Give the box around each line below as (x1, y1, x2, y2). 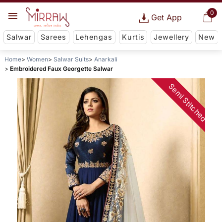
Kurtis (121, 33, 145, 42)
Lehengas (75, 33, 113, 42)
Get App (151, 12, 182, 22)
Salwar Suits (53, 55, 89, 63)
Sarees (41, 33, 67, 42)
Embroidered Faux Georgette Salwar (9, 65, 113, 73)
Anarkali (94, 55, 117, 63)
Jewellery (153, 33, 189, 42)
